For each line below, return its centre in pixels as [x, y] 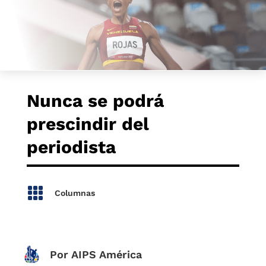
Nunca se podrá [95, 101]
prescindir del [88, 124]
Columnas [75, 193]
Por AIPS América [96, 254]
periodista [71, 147]
